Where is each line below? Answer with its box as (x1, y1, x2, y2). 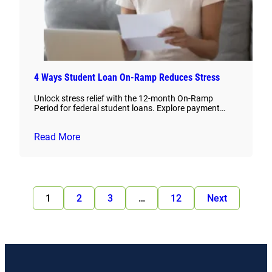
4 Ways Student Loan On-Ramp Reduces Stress (34, 72, 220, 84)
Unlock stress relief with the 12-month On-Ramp (34, 93, 213, 104)
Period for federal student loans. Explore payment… (34, 103, 225, 114)
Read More (34, 131, 80, 143)
